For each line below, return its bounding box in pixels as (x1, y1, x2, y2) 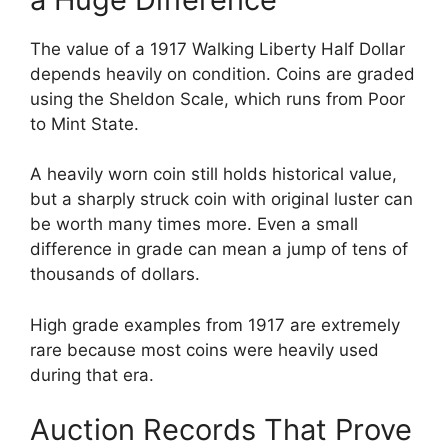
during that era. (30, 364, 154, 385)
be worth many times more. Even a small (30, 214, 358, 235)
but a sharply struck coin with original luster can (30, 189, 413, 210)
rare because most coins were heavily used (30, 339, 379, 360)
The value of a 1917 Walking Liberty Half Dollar (30, 38, 405, 59)
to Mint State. (30, 113, 139, 134)
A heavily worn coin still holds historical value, (30, 164, 397, 185)
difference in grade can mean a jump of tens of (30, 239, 408, 260)
